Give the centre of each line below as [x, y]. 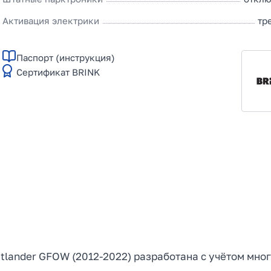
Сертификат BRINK [58, 72]
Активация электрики [51, 21]
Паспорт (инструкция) [66, 57]
